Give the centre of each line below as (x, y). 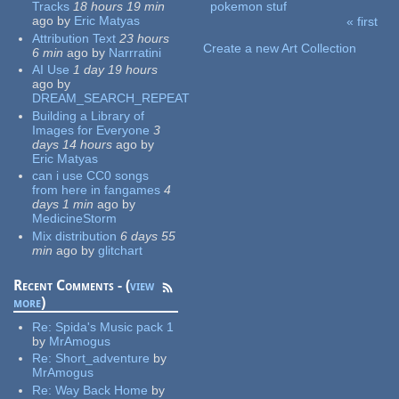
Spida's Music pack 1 (115, 326)
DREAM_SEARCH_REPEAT (111, 98)
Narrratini (135, 52)
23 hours (145, 38)
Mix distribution (75, 236)
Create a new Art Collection (280, 49)
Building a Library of (89, 115)
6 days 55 (148, 236)
